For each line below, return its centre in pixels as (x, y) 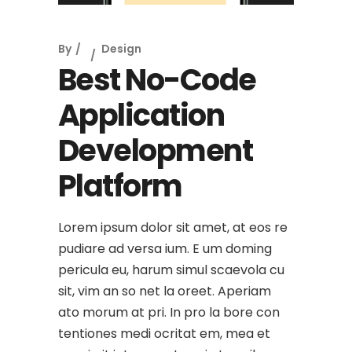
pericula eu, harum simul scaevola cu (171, 269)
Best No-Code (157, 79)
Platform (120, 185)
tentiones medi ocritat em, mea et (164, 333)
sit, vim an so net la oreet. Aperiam (165, 291)
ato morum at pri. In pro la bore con (169, 312)
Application (141, 115)
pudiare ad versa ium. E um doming (165, 248)
